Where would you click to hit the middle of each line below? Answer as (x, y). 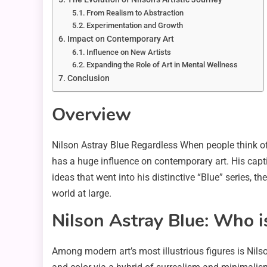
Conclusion (88, 79)
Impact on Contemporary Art (120, 39)
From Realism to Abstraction (135, 13)
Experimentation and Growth (135, 26)
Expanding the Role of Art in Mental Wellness (162, 65)
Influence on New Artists (129, 52)
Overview (91, 115)
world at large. (82, 194)
